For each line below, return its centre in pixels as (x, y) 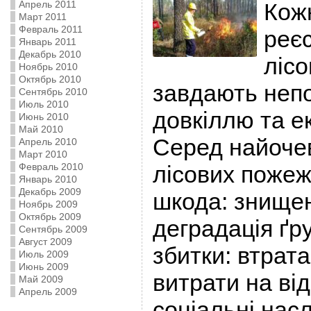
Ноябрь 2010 (48, 67)
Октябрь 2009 (50, 217)
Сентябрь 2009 (53, 229)
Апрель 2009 (48, 292)
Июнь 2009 (43, 267)
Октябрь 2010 (50, 79)
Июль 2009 (43, 254)
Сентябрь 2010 (53, 92)
